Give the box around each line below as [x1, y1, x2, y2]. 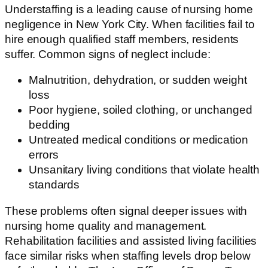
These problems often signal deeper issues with [5, 204, 248, 217]
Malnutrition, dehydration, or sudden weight [29, 74, 247, 87]
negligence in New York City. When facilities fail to [5, 17, 255, 31]
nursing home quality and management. [5, 219, 207, 232]
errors [29, 148, 59, 162]
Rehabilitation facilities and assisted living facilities [5, 234, 257, 247]
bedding [29, 118, 71, 132]
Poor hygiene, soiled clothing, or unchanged [29, 103, 252, 117]
